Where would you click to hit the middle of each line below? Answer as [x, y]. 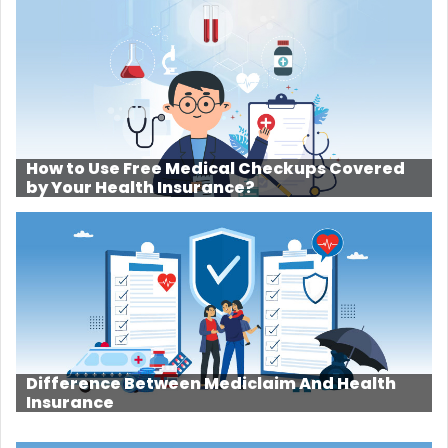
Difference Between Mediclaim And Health [211, 383]
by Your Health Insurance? [140, 187]
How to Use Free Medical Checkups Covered [215, 168]
